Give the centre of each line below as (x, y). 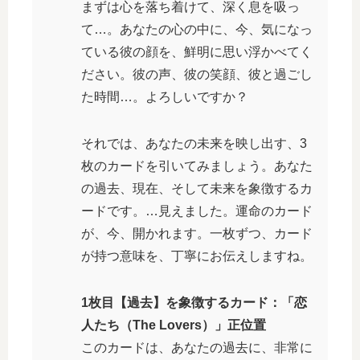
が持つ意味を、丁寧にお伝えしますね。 (197, 256)
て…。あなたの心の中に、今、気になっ (197, 29)
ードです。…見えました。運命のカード (197, 211)
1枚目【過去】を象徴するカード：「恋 (194, 302)
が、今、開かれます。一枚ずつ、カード (197, 233)
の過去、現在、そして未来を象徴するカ (197, 188)
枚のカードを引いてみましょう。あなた (197, 166)
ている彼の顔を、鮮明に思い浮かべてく (197, 51)
